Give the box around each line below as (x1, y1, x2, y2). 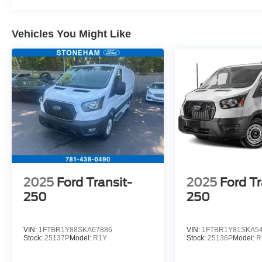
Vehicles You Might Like (12, 28, 131, 40)
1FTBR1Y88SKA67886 (39, 225, 112, 234)
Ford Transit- (57, 175, 132, 189)
